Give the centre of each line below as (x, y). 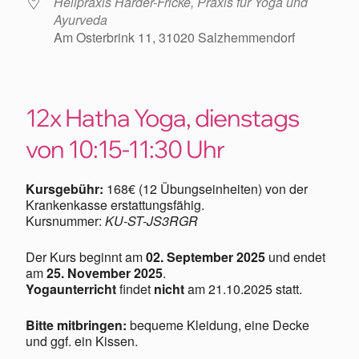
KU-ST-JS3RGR (151, 221)
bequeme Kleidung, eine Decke (218, 325)
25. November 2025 (105, 273)
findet (135, 289)
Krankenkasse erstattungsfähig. (115, 205)
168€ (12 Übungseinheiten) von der (206, 189)
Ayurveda (81, 20)
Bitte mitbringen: (76, 325)
